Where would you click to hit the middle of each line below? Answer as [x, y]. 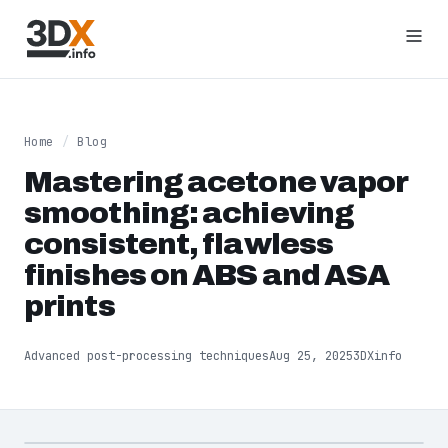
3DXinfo [377, 355]
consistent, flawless [179, 244]
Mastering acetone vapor [216, 182]
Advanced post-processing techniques [146, 355]
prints [69, 306]
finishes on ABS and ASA [207, 275]
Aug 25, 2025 [311, 355]
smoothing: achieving [189, 213]
